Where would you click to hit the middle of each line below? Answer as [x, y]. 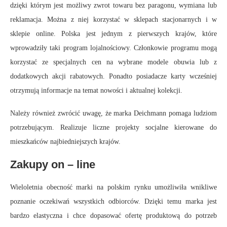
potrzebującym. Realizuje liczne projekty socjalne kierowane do [113, 128]
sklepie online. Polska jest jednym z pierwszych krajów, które [113, 34]
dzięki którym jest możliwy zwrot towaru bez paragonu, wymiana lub [113, 6]
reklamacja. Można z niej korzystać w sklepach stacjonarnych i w [113, 20]
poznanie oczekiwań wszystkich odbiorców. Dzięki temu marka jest [113, 202]
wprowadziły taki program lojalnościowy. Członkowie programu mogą [113, 48]
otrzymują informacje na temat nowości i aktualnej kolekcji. [96, 91]
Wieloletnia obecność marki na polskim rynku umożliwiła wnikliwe [113, 187]
